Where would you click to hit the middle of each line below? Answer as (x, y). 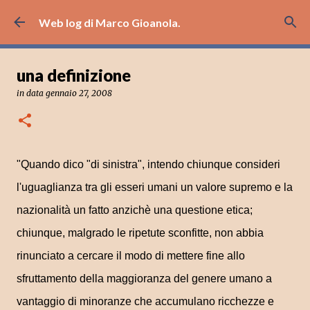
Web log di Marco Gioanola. (110, 22)
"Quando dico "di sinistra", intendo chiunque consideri (148, 164)
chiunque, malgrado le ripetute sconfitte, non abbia (140, 233)
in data (31, 93)
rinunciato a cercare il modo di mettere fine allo (131, 256)
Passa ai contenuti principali (155, 17)
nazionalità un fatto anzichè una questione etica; (135, 210)
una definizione (74, 75)
